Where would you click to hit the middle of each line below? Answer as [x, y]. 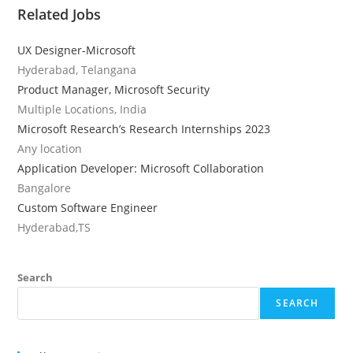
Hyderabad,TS [54, 227]
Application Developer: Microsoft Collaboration [141, 168]
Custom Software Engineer [88, 207]
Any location [50, 148]
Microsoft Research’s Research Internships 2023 [144, 128]
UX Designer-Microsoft [77, 50]
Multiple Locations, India [82, 109]
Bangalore [45, 188]
